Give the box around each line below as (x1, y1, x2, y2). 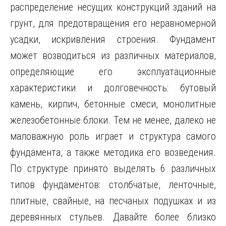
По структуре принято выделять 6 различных (10, 162, 216, 175)
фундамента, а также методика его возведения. (10, 146, 216, 158)
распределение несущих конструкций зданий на (10, 1, 216, 13)
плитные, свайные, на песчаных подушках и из (10, 195, 216, 207)
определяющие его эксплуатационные (10, 66, 216, 78)
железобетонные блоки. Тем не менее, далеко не (10, 114, 216, 126)
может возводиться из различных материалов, (10, 49, 216, 62)
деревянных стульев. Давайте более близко (10, 211, 216, 223)
